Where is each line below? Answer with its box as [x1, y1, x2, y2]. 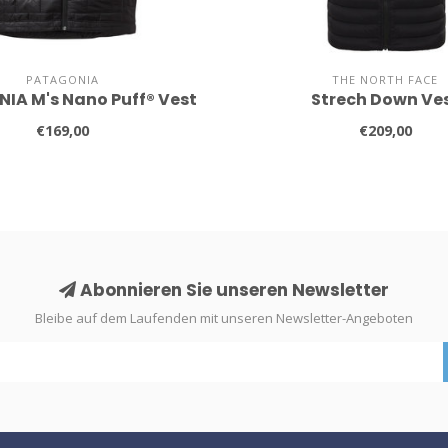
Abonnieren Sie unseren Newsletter [76, 278, 389, 303]
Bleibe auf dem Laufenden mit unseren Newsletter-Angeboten [35, 309, 413, 328]
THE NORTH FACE [332, 72, 439, 88]
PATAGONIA [26, 72, 100, 88]
